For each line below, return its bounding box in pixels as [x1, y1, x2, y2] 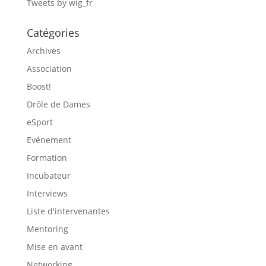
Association [26, 62, 72, 74]
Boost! [26, 80, 51, 92]
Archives [26, 45, 61, 56]
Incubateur [26, 169, 71, 181]
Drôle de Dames [26, 98, 90, 110]
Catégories [26, 25, 80, 40]
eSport [26, 116, 53, 128]
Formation [26, 151, 67, 163]
